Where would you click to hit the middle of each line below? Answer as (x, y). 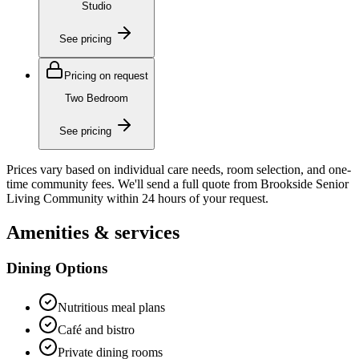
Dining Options (57, 268)
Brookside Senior (305, 184)
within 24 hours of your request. (188, 199)
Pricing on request (106, 76)
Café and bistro (96, 329)
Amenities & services (93, 232)
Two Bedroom (97, 99)
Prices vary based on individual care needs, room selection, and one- (179, 170)
